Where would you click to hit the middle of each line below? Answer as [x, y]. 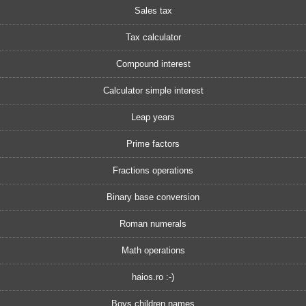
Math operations [153, 250]
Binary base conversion [153, 197]
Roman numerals [153, 223]
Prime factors [153, 143]
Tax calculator [153, 37]
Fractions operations [153, 170]
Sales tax [153, 10]
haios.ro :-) [153, 277]
